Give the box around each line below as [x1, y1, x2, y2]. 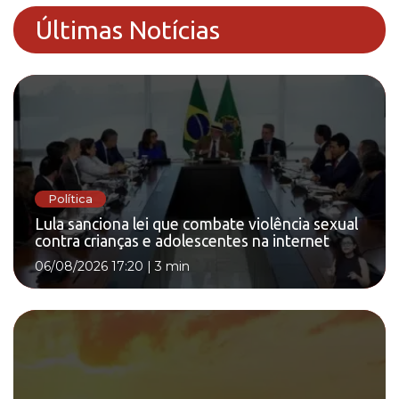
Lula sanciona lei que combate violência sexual [35, 216, 358, 233]
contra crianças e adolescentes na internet [35, 232, 330, 250]
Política [48, 191, 93, 206]
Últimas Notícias [36, 15, 220, 44]
